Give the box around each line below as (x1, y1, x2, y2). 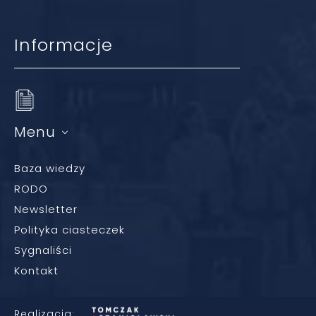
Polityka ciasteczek (14, 222, 125, 238)
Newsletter (14, 202, 78, 217)
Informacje (14, 33, 113, 57)
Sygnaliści (14, 243, 72, 258)
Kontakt (14, 263, 59, 279)
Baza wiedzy (14, 161, 85, 176)
